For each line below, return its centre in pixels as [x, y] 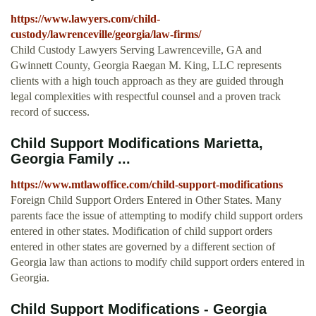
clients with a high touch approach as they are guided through [147, 81]
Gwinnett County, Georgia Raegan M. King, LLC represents [146, 66]
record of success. [50, 112]
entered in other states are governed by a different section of [143, 247]
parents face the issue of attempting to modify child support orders [157, 216]
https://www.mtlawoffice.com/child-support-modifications [147, 185]
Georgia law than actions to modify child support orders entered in [158, 262]
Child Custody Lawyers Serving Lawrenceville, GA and [136, 50]
